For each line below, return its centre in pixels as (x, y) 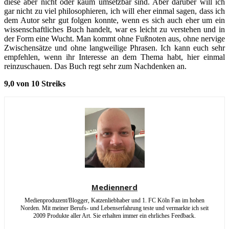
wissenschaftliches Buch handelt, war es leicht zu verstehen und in (114, 29)
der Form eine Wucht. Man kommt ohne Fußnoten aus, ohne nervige (114, 39)
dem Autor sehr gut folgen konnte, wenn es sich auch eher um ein (114, 20)
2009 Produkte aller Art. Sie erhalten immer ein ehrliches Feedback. (114, 216)
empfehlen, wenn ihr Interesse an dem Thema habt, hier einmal (114, 57)
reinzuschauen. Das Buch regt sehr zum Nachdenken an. (95, 66)
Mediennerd (114, 187)
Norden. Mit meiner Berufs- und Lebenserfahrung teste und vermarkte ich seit (114, 208)
